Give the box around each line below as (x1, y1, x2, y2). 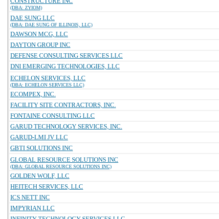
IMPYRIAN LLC (10, 204, 55, 212)
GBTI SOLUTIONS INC (10, 144, 73, 152)
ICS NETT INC (10, 194, 50, 201)
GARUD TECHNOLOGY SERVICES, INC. (10, 123, 122, 130)
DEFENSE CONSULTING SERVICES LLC (10, 52, 123, 59)
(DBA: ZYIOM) (10, 5, 42, 10)
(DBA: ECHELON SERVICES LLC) (10, 82, 84, 88)
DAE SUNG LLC (10, 14, 55, 22)
